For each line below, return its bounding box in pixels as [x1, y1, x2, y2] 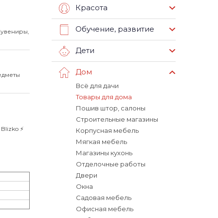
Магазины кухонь [76, 149, 132, 157]
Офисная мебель [76, 205, 133, 213]
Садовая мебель [76, 194, 131, 201]
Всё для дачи [76, 82, 119, 90]
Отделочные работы [76, 160, 145, 168]
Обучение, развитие [75, 24, 154, 34]
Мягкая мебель [76, 138, 127, 145]
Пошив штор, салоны [76, 104, 145, 112]
